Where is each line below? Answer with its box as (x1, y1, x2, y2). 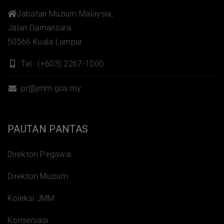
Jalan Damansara (7, 22, 71, 32)
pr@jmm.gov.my (19, 83, 81, 93)
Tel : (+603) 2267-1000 (19, 58, 104, 68)
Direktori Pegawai (7, 149, 72, 159)
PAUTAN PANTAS (7, 122, 88, 135)
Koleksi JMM (7, 193, 54, 203)
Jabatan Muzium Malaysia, (16, 8, 113, 18)
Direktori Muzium (7, 171, 68, 181)
